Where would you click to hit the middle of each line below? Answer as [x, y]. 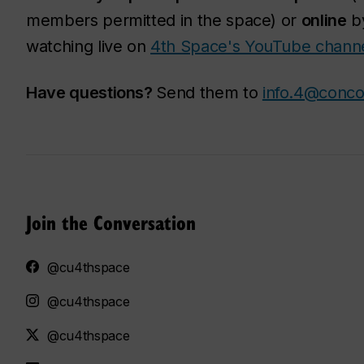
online [324, 20]
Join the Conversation [111, 221]
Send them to [209, 92]
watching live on [89, 46]
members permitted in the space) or [164, 20]
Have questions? [91, 92]
